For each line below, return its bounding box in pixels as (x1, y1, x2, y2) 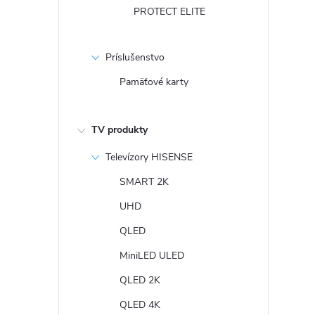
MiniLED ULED (120, 249, 184, 262)
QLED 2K (120, 274, 160, 287)
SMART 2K (120, 175, 169, 188)
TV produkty (91, 123, 148, 136)
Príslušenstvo (105, 51, 165, 64)
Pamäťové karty (120, 75, 188, 89)
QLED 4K (120, 298, 160, 311)
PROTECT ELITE (134, 5, 205, 18)
